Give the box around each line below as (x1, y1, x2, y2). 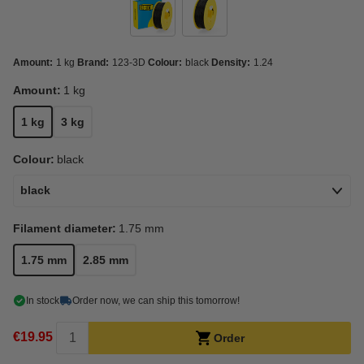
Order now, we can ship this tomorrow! (72, 295, 240, 306)
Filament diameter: (13, 222, 116, 235)
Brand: (77, 57, 109, 68)
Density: (211, 57, 250, 68)
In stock (26, 295, 59, 306)
